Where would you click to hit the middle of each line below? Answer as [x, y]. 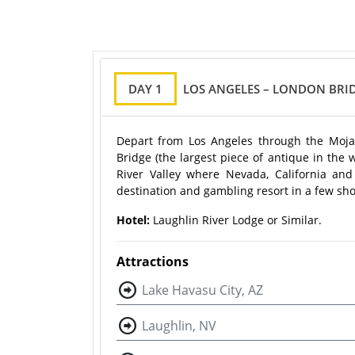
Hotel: [135, 220]
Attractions [153, 262]
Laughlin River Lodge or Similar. [237, 220]
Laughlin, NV [179, 326]
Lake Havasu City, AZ [202, 290]
